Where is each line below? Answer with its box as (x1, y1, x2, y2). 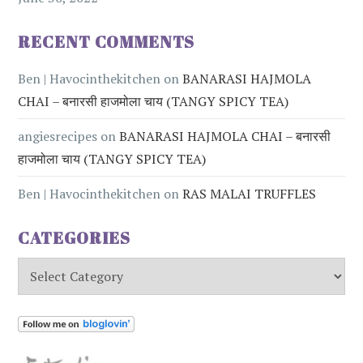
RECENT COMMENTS (18, 30, 195, 53)
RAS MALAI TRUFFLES (182, 184, 317, 203)
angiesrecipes (18, 126, 98, 145)
